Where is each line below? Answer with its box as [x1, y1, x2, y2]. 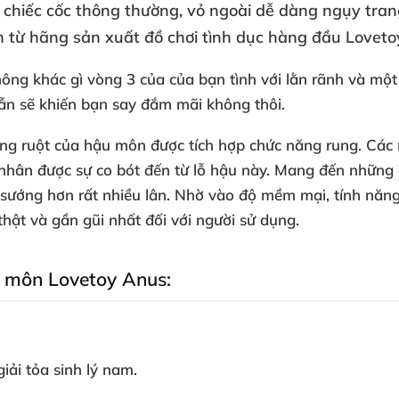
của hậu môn [54, 135, 151, 154]
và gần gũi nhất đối [30, 210, 171, 229]
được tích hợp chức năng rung [151, 135, 358, 154]
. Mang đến [266, 160, 349, 179]
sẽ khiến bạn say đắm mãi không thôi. [20, 94, 285, 113]
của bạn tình [169, 69, 261, 88]
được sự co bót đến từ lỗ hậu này [37, 160, 266, 179]
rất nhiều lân [78, 185, 167, 204]
